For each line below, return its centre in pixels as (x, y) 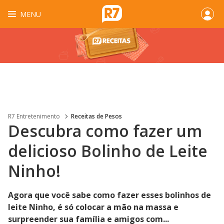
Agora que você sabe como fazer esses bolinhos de (109, 195)
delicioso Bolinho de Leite (108, 151)
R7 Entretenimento (34, 116)
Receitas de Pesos (96, 116)
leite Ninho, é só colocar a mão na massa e (93, 207)
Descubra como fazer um (105, 131)
